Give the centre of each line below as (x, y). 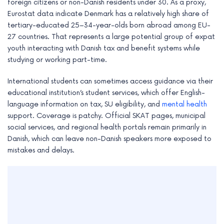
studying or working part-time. (57, 60)
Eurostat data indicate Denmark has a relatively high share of (108, 14)
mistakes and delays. (41, 150)
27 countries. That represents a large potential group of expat (111, 37)
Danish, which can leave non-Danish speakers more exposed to (109, 139)
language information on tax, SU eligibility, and (85, 104)
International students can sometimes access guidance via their (110, 81)
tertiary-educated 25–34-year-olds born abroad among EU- (109, 25)
